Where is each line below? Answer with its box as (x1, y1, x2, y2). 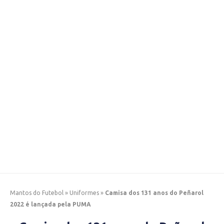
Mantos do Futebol (10, 189, 63, 196)
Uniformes (69, 189, 99, 196)
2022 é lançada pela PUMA (10, 201, 91, 207)
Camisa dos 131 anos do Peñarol (105, 189, 203, 196)
